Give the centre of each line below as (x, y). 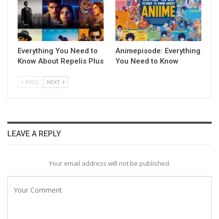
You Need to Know (147, 61)
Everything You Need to (58, 51)
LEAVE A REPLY (34, 133)
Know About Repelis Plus (61, 61)
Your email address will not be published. (109, 163)
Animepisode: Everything (158, 51)
